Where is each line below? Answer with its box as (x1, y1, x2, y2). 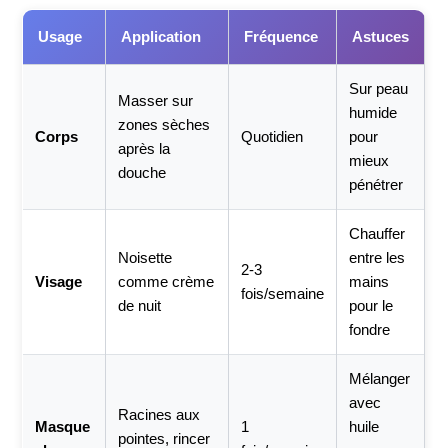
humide (349, 104, 398, 121)
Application (121, 28, 202, 45)
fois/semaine (241, 285, 325, 302)
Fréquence (244, 28, 319, 45)
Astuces (352, 28, 410, 45)
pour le (349, 297, 394, 314)
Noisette (118, 249, 173, 266)
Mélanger (349, 370, 411, 387)
